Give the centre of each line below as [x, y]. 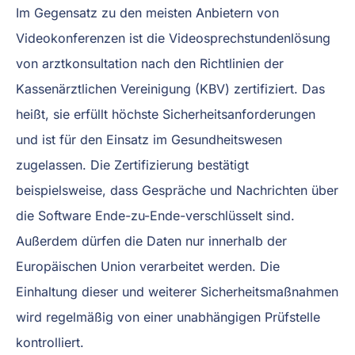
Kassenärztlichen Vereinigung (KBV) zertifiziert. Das [170, 88]
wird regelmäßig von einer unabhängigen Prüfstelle [168, 317]
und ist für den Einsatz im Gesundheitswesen [149, 139]
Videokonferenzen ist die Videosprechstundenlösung [173, 38]
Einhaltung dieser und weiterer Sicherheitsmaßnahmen [177, 291]
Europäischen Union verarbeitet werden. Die [148, 266]
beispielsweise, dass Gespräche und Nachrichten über [177, 190]
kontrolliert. [50, 342]
